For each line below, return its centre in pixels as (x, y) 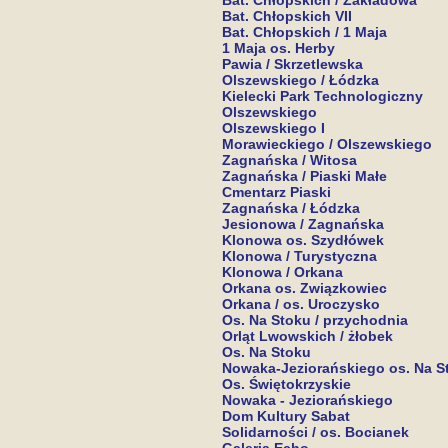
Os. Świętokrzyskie (286, 384)
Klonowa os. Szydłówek (302, 240)
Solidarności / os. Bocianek (315, 432)
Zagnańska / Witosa (289, 160)
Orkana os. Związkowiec (304, 288)
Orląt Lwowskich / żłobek (307, 336)
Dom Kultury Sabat (285, 416)
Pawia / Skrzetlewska (292, 64)
